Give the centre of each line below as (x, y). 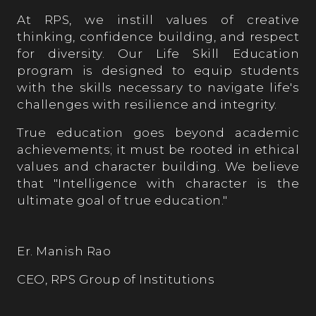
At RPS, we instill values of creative (158, 19)
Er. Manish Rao (64, 251)
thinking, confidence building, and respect (158, 36)
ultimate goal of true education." (122, 200)
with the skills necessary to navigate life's (158, 87)
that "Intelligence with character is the (158, 183)
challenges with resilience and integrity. (147, 104)
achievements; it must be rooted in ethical (158, 149)
